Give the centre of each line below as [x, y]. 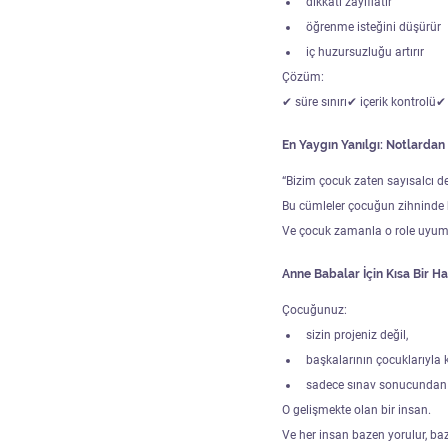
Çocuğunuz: [314, 309]
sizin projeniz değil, [357, 334]
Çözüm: [303, 76]
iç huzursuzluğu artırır [365, 51]
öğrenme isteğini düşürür [373, 26]
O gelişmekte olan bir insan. [356, 409]
